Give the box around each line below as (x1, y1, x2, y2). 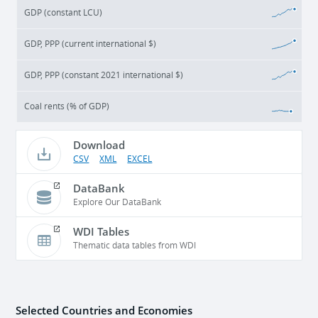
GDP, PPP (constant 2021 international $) (24, 70, 184, 81)
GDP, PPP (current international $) (24, 39, 157, 50)
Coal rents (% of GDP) (24, 102, 110, 112)
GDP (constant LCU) (24, 8, 103, 18)
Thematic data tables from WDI (73, 241, 197, 251)
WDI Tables (73, 224, 130, 239)
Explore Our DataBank (73, 197, 162, 208)
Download (73, 138, 126, 153)
